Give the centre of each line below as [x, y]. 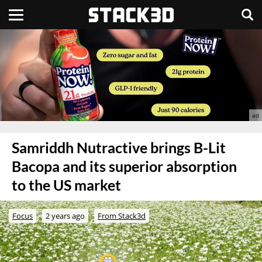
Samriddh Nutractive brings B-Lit [119, 147]
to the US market [66, 185]
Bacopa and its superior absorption [124, 166]
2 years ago [65, 216]
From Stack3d [122, 216]
